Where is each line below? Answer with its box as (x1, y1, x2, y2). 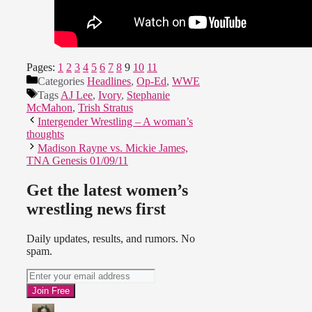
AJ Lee (61, 89, 93, 102)
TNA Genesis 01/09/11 (26, 155, 128, 167)
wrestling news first (26, 200, 166, 219)
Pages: (26, 61, 58, 74)
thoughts (26, 128, 64, 141)
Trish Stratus (78, 102, 133, 114)
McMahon (26, 102, 72, 114)
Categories (38, 75, 87, 88)
